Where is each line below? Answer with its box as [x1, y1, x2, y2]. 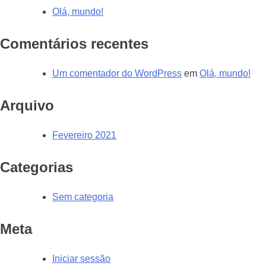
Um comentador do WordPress [52, 68, 182, 79]
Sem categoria [52, 191, 113, 202]
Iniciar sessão [52, 253, 110, 264]
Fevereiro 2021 [52, 130, 116, 140]
